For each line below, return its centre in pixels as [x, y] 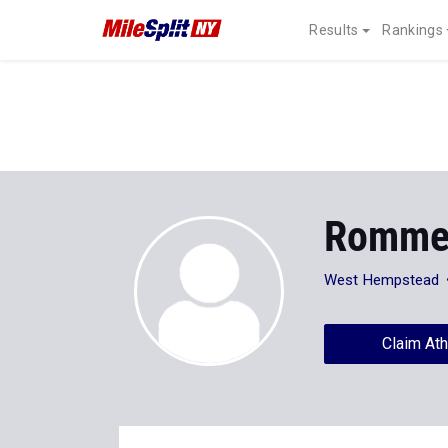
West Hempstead [382, 280]
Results [334, 30]
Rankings [412, 30]
